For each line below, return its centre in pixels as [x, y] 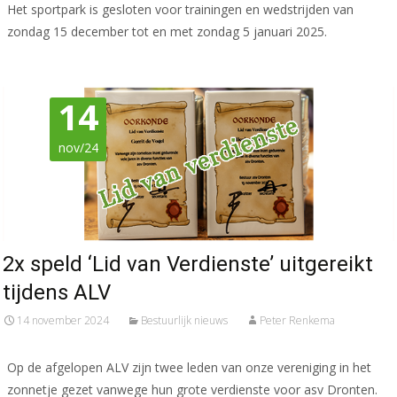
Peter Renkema [297, 320]
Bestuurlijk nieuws [184, 320]
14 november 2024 [63, 320]
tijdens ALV [57, 292]
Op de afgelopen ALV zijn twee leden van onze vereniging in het [189, 367]
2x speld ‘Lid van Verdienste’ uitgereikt [188, 264]
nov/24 [78, 148]
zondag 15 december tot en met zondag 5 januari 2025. [167, 32]
